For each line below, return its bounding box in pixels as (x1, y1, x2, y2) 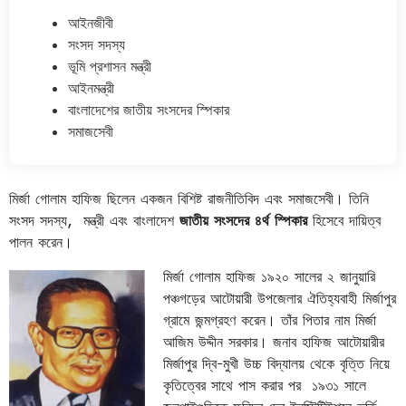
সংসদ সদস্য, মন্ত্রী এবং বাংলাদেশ (9, 210, 174, 229)
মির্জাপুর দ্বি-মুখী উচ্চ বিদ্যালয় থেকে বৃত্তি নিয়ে (163, 353, 390, 372)
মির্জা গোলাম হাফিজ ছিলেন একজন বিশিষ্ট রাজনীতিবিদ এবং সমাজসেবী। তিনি (9, 188, 369, 208)
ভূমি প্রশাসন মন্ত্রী (68, 56, 151, 75)
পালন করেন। (9, 232, 72, 251)
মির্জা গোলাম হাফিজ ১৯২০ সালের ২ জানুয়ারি (163, 266, 375, 285)
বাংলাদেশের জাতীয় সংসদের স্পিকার (68, 100, 229, 119)
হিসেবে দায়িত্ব (307, 210, 381, 229)
